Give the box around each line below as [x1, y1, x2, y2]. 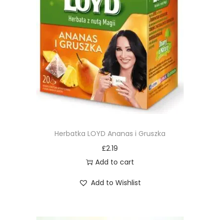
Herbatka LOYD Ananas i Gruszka [54, 129, 165, 138]
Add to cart [95, 157, 134, 167]
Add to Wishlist [91, 178, 141, 188]
